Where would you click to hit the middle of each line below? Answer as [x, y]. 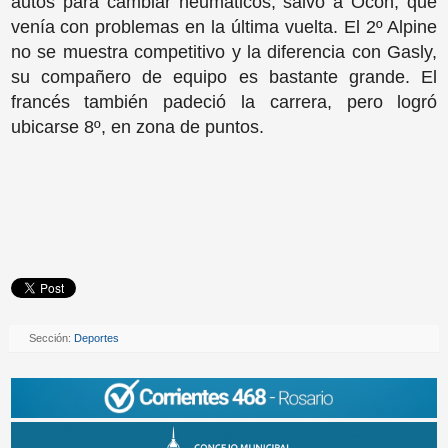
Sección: [52, 337]
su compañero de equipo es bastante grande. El [224, 76]
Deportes [97, 337]
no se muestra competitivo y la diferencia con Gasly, [224, 51]
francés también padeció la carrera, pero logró [224, 101]
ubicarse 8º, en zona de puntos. [142, 126]
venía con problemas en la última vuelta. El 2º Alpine [224, 26]
